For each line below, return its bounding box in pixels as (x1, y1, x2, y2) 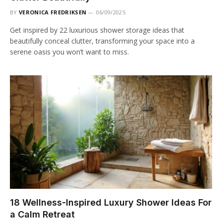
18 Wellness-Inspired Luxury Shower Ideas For (10, 197, 212, 208)
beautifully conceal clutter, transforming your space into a (10, 36, 195, 46)
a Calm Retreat (10, 209, 75, 220)
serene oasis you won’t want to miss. (10, 47, 129, 56)
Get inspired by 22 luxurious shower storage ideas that (10, 25, 184, 35)
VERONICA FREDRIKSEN (19, 8, 87, 16)
